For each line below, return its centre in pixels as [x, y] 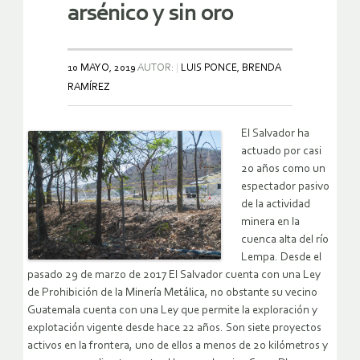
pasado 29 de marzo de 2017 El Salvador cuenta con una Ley [174, 275]
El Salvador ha [275, 133]
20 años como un [283, 169]
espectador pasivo [285, 186]
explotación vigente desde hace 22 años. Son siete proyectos [174, 328]
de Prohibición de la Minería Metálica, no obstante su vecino [172, 292]
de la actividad [276, 204]
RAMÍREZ [89, 87]
